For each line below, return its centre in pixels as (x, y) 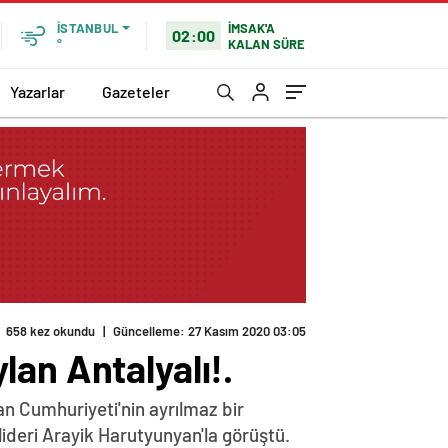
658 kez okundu (50, 331)
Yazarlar (37, 91)
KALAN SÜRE (267, 43)
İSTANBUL (87, 28)
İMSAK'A (252, 27)
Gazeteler (136, 91)
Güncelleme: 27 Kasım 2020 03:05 (209, 331)
